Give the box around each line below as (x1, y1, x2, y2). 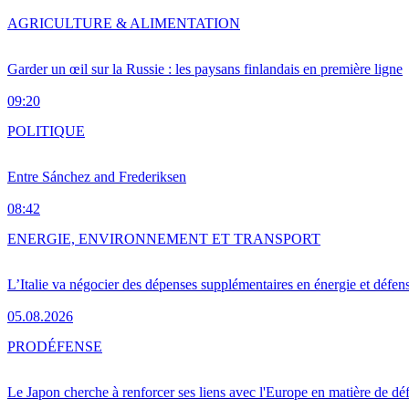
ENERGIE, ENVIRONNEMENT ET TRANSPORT (7, 231, 320, 247)
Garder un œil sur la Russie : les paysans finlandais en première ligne (7, 61, 403, 78)
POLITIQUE (7, 123, 85, 140)
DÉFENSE (37, 339, 102, 355)
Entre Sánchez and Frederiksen (7, 169, 186, 185)
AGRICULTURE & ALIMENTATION (7, 16, 240, 32)
